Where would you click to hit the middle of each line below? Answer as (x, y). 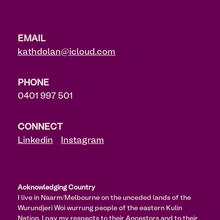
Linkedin (35, 140)
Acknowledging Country (56, 188)
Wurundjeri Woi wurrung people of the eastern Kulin (100, 208)
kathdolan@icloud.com (67, 52)
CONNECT (40, 127)
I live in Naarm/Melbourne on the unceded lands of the (104, 198)
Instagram (82, 140)
